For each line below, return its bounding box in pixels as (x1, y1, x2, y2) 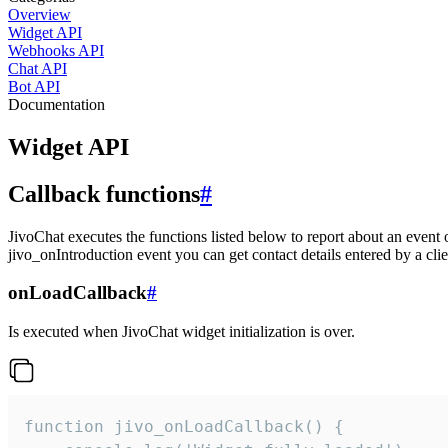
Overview (8, 6, 71, 23)
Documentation (8, 96, 105, 113)
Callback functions (8, 180, 200, 207)
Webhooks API (8, 42, 104, 59)
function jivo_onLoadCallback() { (24, 417, 344, 437)
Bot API (8, 78, 60, 95)
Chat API (8, 60, 67, 77)
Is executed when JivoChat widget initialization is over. (8, 323, 355, 341)
